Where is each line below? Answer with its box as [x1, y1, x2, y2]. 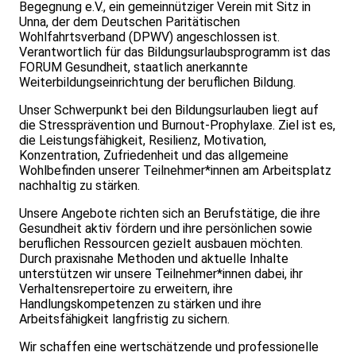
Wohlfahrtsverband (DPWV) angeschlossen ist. [19, 29, 280, 45]
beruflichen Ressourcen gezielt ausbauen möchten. [19, 236, 303, 252]
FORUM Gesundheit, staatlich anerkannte [19, 60, 248, 75]
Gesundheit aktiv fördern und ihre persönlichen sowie [19, 221, 312, 237]
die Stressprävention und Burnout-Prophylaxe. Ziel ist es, [19, 118, 335, 133]
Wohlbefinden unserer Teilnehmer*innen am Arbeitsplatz [19, 163, 331, 179]
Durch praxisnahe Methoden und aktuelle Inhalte [19, 251, 288, 267]
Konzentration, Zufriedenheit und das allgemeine [19, 148, 288, 164]
